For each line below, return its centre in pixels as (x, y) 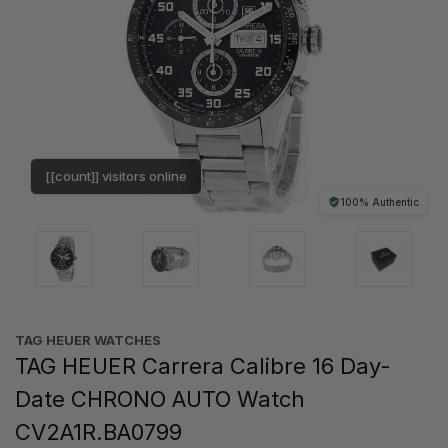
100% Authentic (379, 201)
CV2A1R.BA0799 (98, 431)
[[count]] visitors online (116, 175)
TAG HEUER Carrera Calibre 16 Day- (203, 365)
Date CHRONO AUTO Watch (160, 398)
